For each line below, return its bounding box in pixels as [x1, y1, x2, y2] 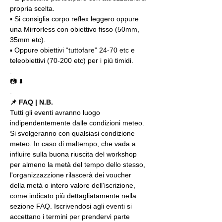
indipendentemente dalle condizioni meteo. [10, 119, 146, 127]
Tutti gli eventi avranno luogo [10, 109, 102, 116]
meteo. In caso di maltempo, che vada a [10, 140, 138, 148]
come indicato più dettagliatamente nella [10, 192, 138, 200]
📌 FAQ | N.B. [10, 98, 53, 106]
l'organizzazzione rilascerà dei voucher [10, 171, 133, 179]
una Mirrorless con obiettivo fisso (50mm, [10, 25, 141, 33]
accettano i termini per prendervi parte [10, 213, 132, 221]
